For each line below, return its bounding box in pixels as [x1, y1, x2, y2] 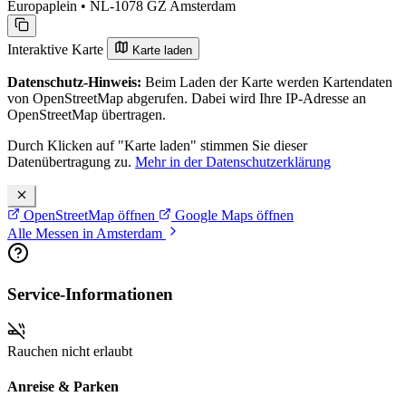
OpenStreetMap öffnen [20, 208, 159, 224]
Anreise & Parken [7, 378, 119, 394]
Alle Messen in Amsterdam [7, 226, 166, 242]
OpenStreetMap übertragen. [7, 107, 166, 123]
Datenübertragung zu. [7, 154, 135, 170]
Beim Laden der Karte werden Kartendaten [141, 74, 392, 91]
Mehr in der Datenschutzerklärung [135, 154, 331, 170]
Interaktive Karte [7, 42, 107, 58]
